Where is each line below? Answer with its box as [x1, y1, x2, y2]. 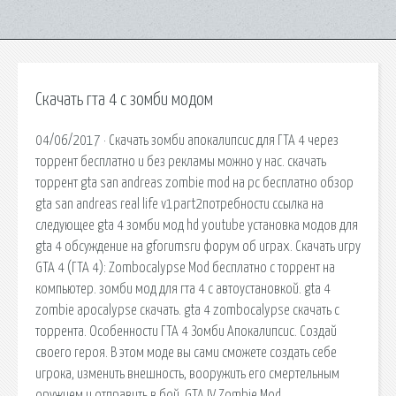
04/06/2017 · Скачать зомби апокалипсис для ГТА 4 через [35, 133, 339, 148]
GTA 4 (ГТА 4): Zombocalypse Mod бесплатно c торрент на [35, 260, 335, 275]
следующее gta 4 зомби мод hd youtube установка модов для [35, 217, 358, 232]
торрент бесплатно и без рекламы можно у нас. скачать [35, 154, 326, 169]
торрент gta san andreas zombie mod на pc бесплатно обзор [35, 175, 354, 190]
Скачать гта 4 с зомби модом [35, 91, 213, 109]
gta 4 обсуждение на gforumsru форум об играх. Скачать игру [35, 239, 361, 254]
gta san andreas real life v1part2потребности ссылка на [35, 196, 324, 211]
